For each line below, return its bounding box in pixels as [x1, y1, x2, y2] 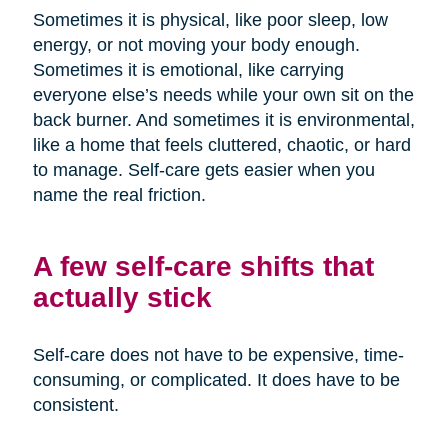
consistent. [32, 395, 119, 416]
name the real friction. [32, 185, 206, 206]
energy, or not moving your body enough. [32, 35, 360, 56]
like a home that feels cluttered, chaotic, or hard [32, 135, 411, 156]
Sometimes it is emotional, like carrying [32, 60, 344, 81]
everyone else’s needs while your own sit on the [32, 85, 414, 106]
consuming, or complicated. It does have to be [32, 370, 400, 391]
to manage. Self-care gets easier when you [32, 160, 375, 181]
